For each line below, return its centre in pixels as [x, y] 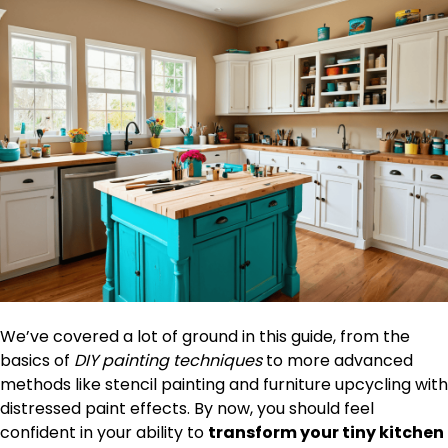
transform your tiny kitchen [326, 432]
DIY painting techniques [168, 360]
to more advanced [337, 360]
